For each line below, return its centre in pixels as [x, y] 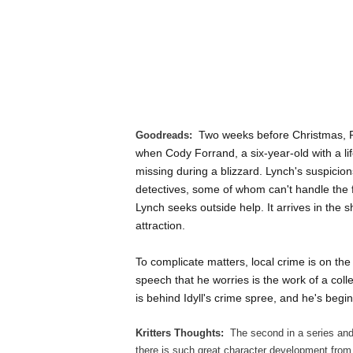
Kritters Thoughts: [183, 333]
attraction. [160, 225]
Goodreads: [165, 135]
